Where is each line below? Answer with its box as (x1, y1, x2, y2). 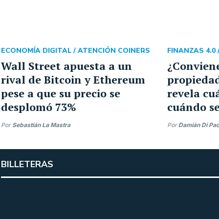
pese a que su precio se (1, 86, 120, 100)
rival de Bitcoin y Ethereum (1, 72, 145, 87)
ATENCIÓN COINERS (78, 46, 150, 55)
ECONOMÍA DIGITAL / (1, 46, 78, 55)
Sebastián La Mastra (12, 121, 70, 129)
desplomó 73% (1, 100, 76, 114)
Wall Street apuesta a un (1, 59, 132, 73)
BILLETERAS (1, 158, 53, 170)
